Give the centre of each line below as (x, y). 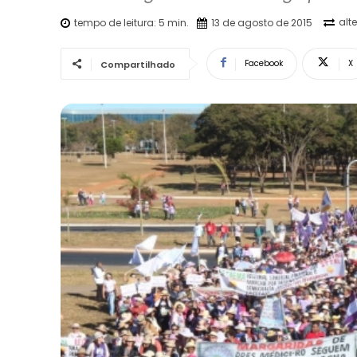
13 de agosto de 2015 (262, 22)
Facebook (264, 63)
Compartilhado (138, 64)
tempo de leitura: (116, 22)
